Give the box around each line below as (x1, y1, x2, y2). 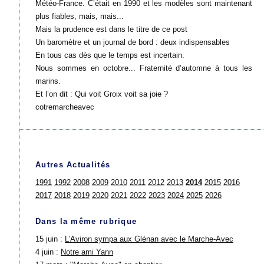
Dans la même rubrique (35, 217, 137, 226)
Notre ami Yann (61, 247, 113, 257)
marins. (35, 77, 61, 86)
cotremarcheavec (35, 103, 94, 112)
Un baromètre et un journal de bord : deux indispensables (35, 38, 230, 47)
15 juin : (35, 235, 65, 244)
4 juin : (35, 247, 61, 257)
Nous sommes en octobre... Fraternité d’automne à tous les (35, 64, 252, 73)
